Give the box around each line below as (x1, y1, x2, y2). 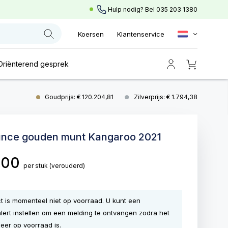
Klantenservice (117, 30, 164, 38)
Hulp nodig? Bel (106, 6, 156, 13)
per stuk (23, 162, 49, 169)
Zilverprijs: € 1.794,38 (134, 93, 197, 101)
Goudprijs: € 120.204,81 (45, 93, 115, 101)
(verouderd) (49, 162, 85, 169)
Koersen (78, 30, 104, 38)
